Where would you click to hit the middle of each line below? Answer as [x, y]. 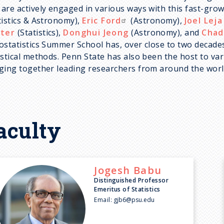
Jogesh [112, 170]
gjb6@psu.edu [134, 199]
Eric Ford [102, 21]
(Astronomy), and [165, 33]
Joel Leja [203, 21]
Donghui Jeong [96, 33]
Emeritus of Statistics [127, 189]
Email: [103, 199]
